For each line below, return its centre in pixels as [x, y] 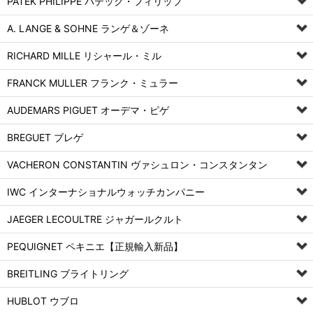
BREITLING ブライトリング [68, 274]
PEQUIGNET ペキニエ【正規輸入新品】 [95, 246]
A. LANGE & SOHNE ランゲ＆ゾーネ [88, 28]
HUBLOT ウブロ [43, 301]
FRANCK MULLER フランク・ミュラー [93, 83]
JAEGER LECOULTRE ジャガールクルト [95, 219]
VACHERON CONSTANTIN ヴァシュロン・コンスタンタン [137, 165]
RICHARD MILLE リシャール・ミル [84, 56]
